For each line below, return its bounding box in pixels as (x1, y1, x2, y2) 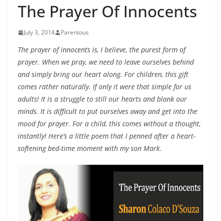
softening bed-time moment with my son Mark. (18, 144, 162, 153)
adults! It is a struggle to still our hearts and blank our (18, 94, 187, 104)
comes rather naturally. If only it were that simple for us (18, 82, 191, 92)
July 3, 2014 (24, 28, 55, 37)
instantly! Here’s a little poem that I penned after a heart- (18, 131, 195, 141)
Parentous (61, 28, 89, 37)
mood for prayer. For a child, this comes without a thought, (18, 119, 201, 129)
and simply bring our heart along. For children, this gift (18, 70, 188, 79)
